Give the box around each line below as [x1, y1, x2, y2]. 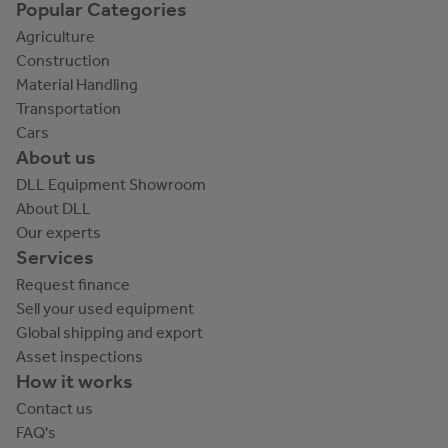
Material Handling [16, 74, 138, 94]
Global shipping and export [16, 322, 203, 342]
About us [16, 145, 96, 170]
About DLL [16, 198, 91, 218]
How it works [16, 369, 133, 394]
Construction [16, 50, 110, 70]
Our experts [16, 222, 101, 242]
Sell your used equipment [16, 298, 194, 318]
